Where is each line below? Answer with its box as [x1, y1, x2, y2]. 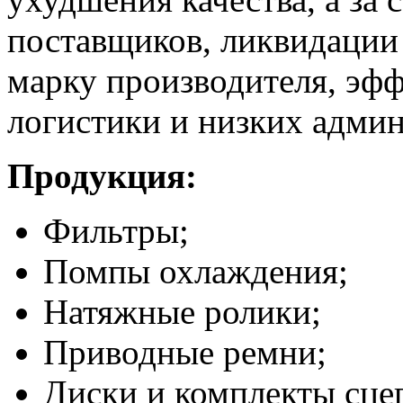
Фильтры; [43, 211, 189, 250]
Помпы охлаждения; [43, 252, 348, 291]
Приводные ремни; [43, 333, 327, 372]
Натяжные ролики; [43, 292, 321, 331]
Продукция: [7, 157, 197, 195]
